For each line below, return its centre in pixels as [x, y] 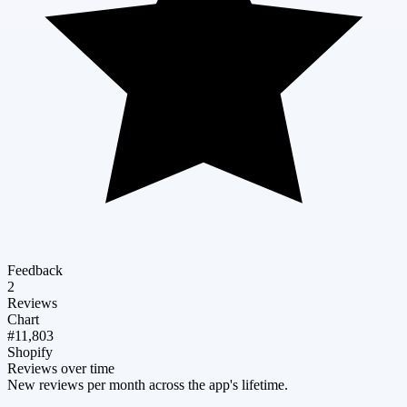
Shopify [30, 352]
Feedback [35, 270]
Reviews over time [61, 368]
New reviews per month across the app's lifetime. [148, 384]
